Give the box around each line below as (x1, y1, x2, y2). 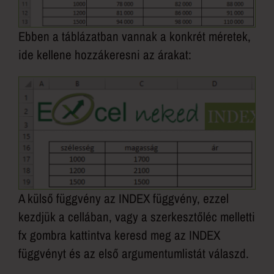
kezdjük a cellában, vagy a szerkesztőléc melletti (18, 207, 255, 226)
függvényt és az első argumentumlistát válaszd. (18, 244, 249, 262)
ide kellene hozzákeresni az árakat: (18, 46, 191, 64)
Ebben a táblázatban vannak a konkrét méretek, (18, 28, 251, 46)
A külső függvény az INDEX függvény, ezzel (18, 189, 229, 207)
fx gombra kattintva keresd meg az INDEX (18, 226, 220, 244)
